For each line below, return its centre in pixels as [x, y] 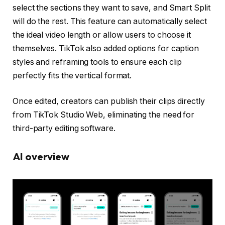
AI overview [41, 157]
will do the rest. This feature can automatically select [110, 21]
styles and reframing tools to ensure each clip [97, 62]
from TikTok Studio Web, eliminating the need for [104, 115]
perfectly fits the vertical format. [72, 75]
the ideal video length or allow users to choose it [102, 35]
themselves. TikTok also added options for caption [106, 48]
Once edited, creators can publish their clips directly [109, 101]
